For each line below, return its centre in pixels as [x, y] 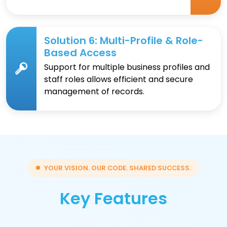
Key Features [113, 198]
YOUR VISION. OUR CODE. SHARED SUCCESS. [118, 168]
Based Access [80, 52]
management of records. [94, 91]
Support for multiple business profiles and [127, 67]
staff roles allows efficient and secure [119, 79]
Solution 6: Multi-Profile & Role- [124, 40]
